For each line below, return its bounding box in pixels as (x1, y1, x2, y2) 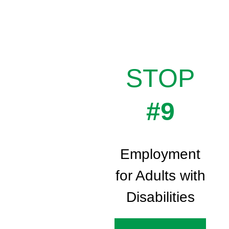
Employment (120, 146, 201, 163)
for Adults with (115, 168, 205, 184)
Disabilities (126, 189, 195, 205)
